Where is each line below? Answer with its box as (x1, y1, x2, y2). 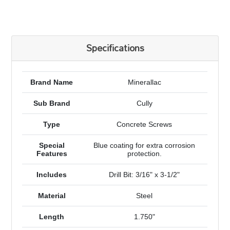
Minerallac (127, 78, 161, 87)
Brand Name (30, 78, 73, 87)
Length (39, 213, 65, 221)
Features (36, 149, 67, 158)
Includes (36, 170, 67, 179)
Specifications (86, 39, 144, 58)
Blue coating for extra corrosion (93, 141, 196, 150)
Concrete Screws (117, 120, 172, 129)
